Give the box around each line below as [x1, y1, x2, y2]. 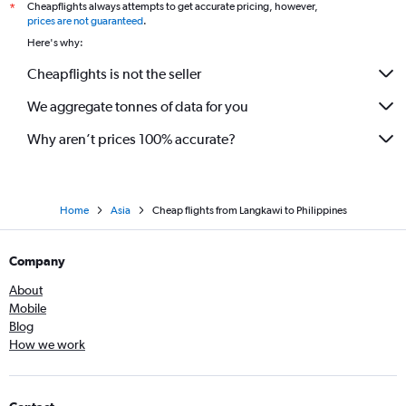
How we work [9, 337, 85, 352]
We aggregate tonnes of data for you [27, 97, 248, 115]
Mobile [9, 301, 46, 315]
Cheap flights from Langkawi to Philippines [151, 204, 347, 217]
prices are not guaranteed [27, 14, 143, 27]
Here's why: [27, 36, 83, 49]
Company [9, 254, 65, 268]
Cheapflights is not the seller [27, 64, 201, 82]
